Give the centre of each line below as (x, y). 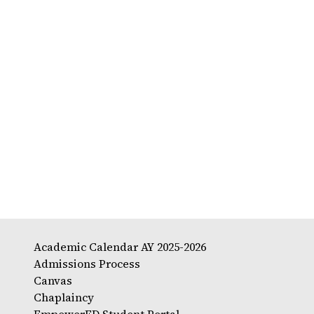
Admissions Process (87, 264)
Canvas (53, 280)
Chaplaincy (64, 297)
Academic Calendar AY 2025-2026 (120, 247)
